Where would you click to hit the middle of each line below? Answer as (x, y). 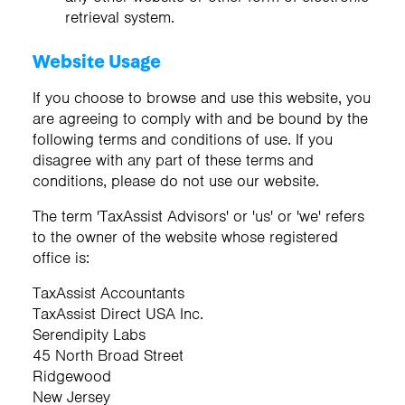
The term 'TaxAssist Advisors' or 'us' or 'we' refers (198, 216)
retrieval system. (120, 17)
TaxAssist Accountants (108, 292)
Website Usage (97, 61)
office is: (61, 257)
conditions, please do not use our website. (176, 180)
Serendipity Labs (89, 334)
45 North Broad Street (108, 355)
